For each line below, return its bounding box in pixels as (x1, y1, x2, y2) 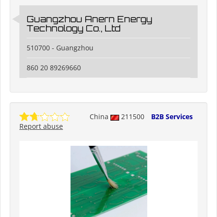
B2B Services (151, 112, 193, 122)
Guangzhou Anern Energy (27, 14, 152, 25)
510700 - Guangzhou (27, 43, 93, 53)
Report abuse (19, 122, 63, 131)
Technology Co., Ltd (27, 23, 121, 34)
